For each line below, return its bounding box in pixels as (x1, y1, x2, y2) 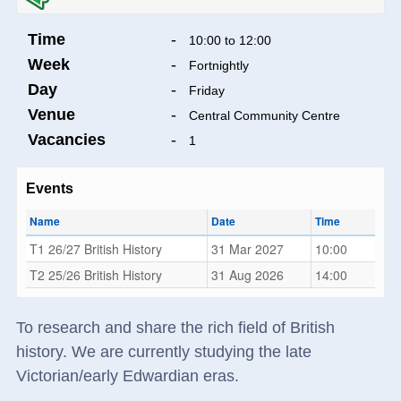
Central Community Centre (188, 108, 340, 124)
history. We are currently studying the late (15, 343, 311, 362)
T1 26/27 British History (29, 240, 162, 259)
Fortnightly (188, 58, 249, 73)
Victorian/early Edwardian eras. (15, 367, 239, 386)
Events (25, 181, 73, 197)
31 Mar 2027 (210, 240, 284, 259)
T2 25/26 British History (29, 266, 162, 285)
